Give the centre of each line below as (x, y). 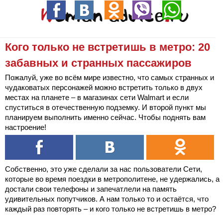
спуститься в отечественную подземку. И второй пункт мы (106, 107)
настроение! (26, 127)
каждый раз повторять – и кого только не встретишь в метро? (111, 209)
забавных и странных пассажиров (98, 63)
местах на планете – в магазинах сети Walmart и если (97, 97)
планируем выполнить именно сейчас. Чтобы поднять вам (105, 117)
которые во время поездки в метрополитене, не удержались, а (112, 179)
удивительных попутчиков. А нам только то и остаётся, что (107, 199)
